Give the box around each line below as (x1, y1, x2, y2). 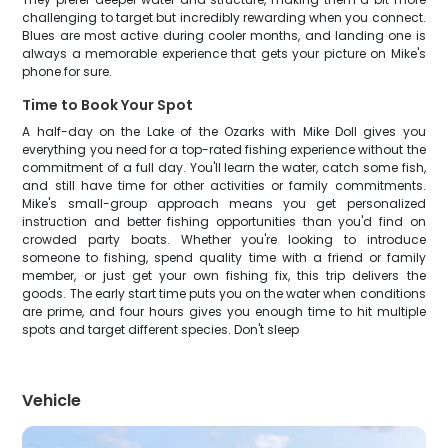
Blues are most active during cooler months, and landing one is (22, 27, 426, 44)
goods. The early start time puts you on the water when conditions (22, 285, 426, 302)
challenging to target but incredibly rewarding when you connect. (22, 9, 426, 26)
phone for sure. (22, 63, 113, 80)
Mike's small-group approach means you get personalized (22, 195, 426, 212)
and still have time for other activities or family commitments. (22, 177, 426, 194)
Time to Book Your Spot (22, 95, 194, 115)
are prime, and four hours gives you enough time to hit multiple (22, 303, 426, 320)
